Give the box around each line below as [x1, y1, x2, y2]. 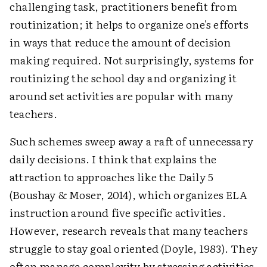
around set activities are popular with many [10, 87, 234, 104]
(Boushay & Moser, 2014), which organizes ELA [10, 186, 247, 203]
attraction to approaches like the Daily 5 [10, 168, 214, 185]
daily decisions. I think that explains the [10, 150, 217, 167]
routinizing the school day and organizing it [10, 69, 237, 86]
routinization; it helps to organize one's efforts [10, 15, 249, 32]
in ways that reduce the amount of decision [10, 33, 231, 50]
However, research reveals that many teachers [10, 222, 248, 238]
